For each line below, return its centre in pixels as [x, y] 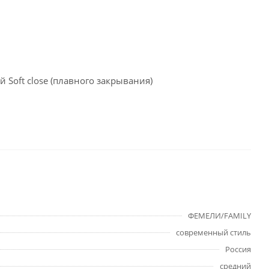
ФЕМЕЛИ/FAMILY [219, 216]
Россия [238, 249]
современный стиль [213, 233]
